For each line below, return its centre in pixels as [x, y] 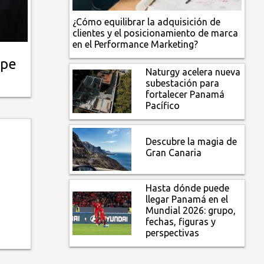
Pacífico [163, 105]
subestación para [183, 83]
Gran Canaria [174, 152]
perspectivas [173, 233]
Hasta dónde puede [188, 188]
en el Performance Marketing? [136, 44]
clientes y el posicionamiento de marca [156, 33]
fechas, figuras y [181, 222]
